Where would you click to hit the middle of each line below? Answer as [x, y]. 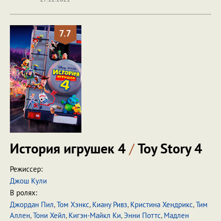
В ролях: [23, 193]
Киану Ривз [110, 204]
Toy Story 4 [168, 148]
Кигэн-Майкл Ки [95, 215]
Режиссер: [26, 169]
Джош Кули [28, 181]
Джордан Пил [32, 204]
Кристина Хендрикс [162, 204]
